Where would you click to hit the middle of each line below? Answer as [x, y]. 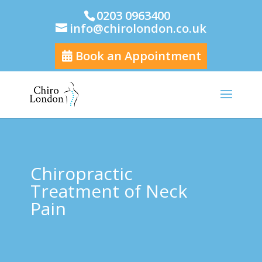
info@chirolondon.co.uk [138, 28]
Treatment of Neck [108, 191]
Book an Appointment [137, 56]
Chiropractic [81, 173]
